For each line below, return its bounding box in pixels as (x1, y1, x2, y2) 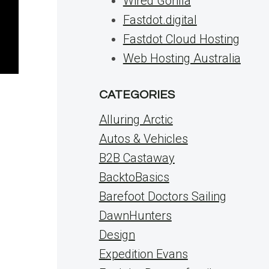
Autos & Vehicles (98, 131, 188, 146)
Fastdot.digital (122, 13, 197, 27)
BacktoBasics (98, 170, 169, 184)
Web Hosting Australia (122, 51, 241, 65)
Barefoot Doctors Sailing (98, 189, 226, 204)
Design (98, 228, 135, 242)
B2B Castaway (98, 151, 175, 165)
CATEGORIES (98, 89, 175, 101)
